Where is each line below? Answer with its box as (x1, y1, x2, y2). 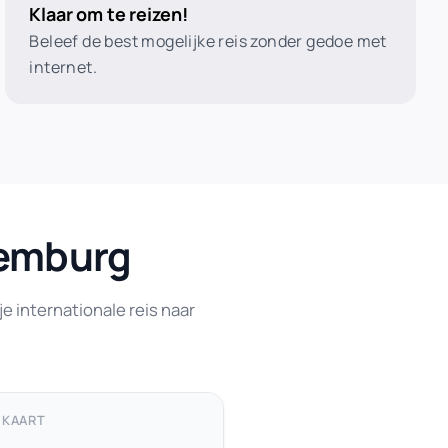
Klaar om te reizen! (29, 2, 188, 26)
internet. (29, 56, 97, 78)
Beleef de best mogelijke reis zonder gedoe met (29, 30, 387, 52)
